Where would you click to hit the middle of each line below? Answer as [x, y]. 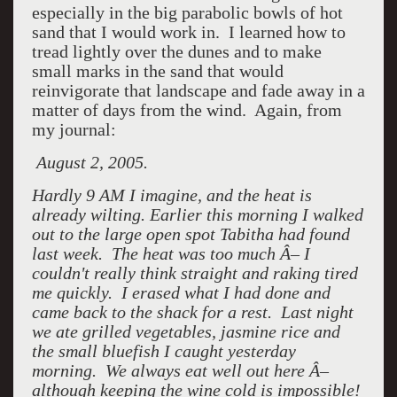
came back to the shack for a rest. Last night [192, 312]
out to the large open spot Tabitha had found [191, 234]
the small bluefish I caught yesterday [163, 351]
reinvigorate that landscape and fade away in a [198, 90]
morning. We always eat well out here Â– [180, 370]
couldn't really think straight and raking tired [195, 273]
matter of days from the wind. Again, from [187, 110]
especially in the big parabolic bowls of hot [187, 12]
